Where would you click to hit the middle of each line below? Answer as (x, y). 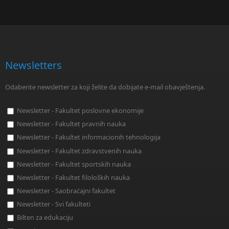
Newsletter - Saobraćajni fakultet (66, 191)
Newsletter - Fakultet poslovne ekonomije (80, 110)
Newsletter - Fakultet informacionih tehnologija (89, 137)
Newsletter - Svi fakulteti (54, 204)
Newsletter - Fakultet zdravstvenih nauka (79, 151)
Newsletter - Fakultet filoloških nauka (73, 177)
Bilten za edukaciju (45, 217)
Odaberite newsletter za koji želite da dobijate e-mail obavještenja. (105, 87)
